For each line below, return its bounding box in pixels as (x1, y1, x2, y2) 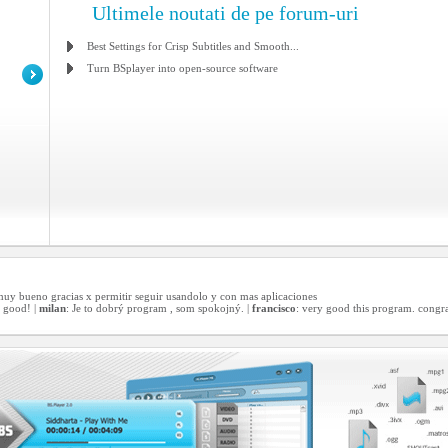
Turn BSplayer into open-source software (87, 62, 278, 74)
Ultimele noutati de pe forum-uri (92, 2, 359, 24)
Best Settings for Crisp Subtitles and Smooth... (87, 40, 299, 52)
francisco (252, 302, 296, 314)
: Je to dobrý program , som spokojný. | (66, 302, 252, 314)
